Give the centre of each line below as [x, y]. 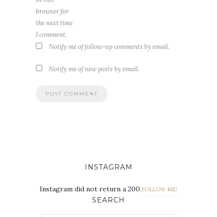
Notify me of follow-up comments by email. [109, 46]
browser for [52, 11]
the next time [54, 23]
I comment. [51, 34]
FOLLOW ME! [159, 189]
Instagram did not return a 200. [91, 189]
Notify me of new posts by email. [94, 69]
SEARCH [108, 200]
